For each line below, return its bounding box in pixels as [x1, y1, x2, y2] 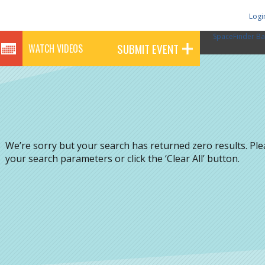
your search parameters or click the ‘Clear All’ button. [5, 152, 240, 165]
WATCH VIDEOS [28, 41, 83, 56]
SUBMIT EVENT [117, 40, 179, 57]
